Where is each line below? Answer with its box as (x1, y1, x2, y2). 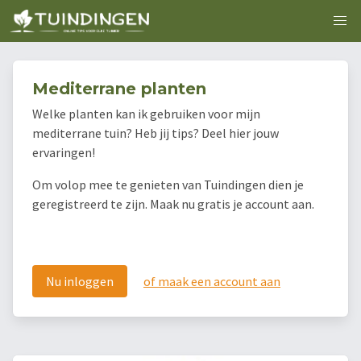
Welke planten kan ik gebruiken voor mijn (32, 106, 260, 122)
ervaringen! (32, 144, 95, 161)
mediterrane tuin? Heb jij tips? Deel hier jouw (32, 125, 279, 142)
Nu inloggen (46, 273, 114, 290)
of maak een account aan (143, 273, 280, 290)
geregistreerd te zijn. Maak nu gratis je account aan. (32, 196, 314, 213)
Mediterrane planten (32, 79, 206, 99)
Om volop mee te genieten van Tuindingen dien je (32, 176, 304, 193)
